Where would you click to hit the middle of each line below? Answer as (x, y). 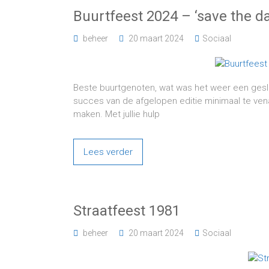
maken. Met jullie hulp (116, 114)
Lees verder (108, 152)
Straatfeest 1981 (127, 211)
